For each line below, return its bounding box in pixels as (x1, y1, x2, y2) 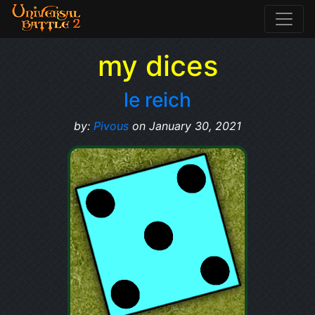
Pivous (94, 119, 129, 133)
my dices (97, 49, 218, 83)
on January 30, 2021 (129, 119, 241, 133)
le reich (124, 88, 191, 112)
